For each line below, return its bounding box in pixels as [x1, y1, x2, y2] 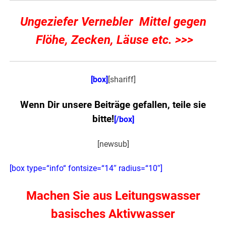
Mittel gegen [139, 15, 206, 29]
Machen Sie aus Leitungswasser [26, 189, 200, 203]
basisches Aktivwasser [51, 207, 175, 221]
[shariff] [107, 75, 136, 85]
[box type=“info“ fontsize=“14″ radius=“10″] [10, 163, 163, 174]
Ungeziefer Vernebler [20, 15, 139, 29]
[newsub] [97, 139, 129, 149]
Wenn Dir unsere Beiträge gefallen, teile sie [20, 99, 206, 111]
